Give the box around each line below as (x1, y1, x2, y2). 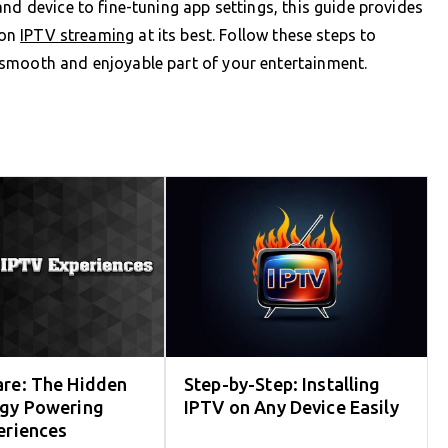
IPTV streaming (20, 25, 135, 44)
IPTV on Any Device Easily (184, 397, 399, 418)
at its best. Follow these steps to (134, 25, 377, 44)
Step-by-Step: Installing (184, 374, 381, 395)
